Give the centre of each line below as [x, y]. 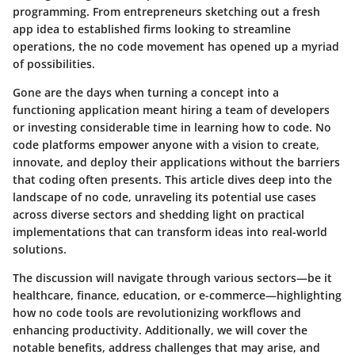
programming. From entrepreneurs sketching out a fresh [166, 11]
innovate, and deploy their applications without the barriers [176, 162]
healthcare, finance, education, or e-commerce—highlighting [177, 295]
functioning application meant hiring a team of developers [171, 109]
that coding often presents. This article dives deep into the [172, 179]
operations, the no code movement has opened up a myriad [176, 46]
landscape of [49, 197]
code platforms [54, 144]
